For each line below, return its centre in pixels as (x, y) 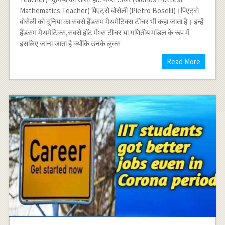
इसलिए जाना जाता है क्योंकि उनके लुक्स (70, 43)
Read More (184, 61)
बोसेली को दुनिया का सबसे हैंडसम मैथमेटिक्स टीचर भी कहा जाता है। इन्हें (111, 21)
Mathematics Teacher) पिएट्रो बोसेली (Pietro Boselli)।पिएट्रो (109, 10)
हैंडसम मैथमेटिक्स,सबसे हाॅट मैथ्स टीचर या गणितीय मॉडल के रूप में (104, 32)
